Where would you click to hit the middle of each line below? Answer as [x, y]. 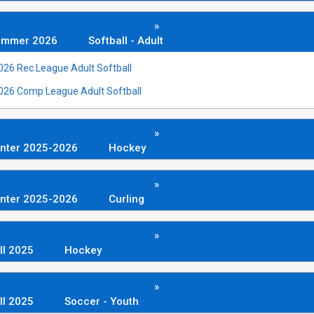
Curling [127, 199]
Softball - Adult [126, 40]
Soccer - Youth [102, 301]
